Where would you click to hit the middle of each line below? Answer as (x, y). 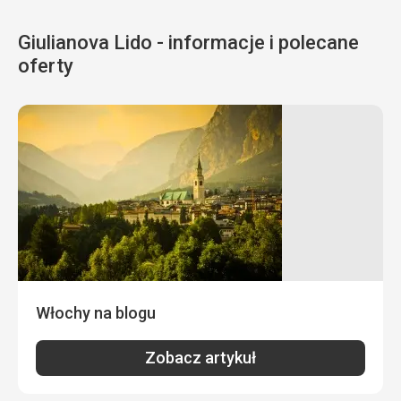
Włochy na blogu (96, 312)
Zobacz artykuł (200, 357)
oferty (46, 65)
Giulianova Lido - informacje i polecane (188, 42)
